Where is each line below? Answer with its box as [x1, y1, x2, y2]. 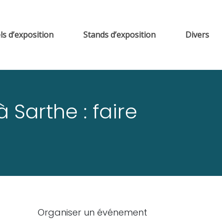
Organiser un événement [38, 206, 147, 219]
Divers [185, 29, 209, 40]
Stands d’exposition [83, 29, 156, 40]
